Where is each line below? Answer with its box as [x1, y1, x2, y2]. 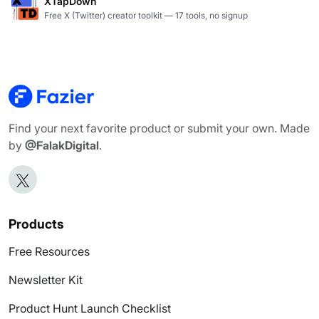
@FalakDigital [22, 137, 99, 152]
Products [9, 216, 64, 231]
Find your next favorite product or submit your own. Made [9, 120, 310, 135]
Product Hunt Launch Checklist [9, 300, 171, 315]
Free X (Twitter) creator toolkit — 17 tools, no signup [44, 9, 248, 21]
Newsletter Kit [9, 272, 83, 287]
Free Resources [9, 244, 90, 258]
